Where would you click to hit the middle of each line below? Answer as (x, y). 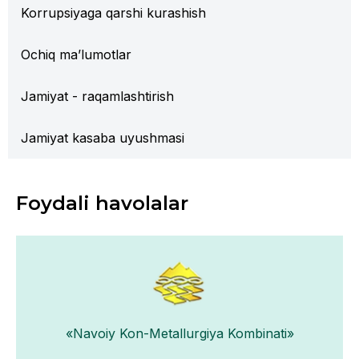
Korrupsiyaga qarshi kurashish (113, 13)
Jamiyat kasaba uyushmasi (103, 138)
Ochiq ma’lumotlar (76, 54)
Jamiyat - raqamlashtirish (97, 96)
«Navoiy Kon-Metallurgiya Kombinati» (179, 333)
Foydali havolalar (102, 203)
